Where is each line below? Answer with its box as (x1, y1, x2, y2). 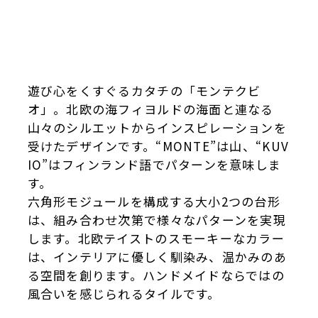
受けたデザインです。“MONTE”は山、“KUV (27, 136, 290, 155)
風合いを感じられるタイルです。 (27, 284, 221, 302)
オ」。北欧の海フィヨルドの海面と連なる (27, 99, 274, 118)
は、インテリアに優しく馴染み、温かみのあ (27, 247, 287, 265)
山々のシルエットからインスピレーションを (27, 118, 287, 136)
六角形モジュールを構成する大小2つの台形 (27, 192, 281, 210)
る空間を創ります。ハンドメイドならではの (27, 265, 285, 284)
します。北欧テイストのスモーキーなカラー (27, 229, 285, 247)
